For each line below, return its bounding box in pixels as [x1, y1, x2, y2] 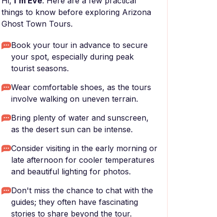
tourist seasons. [11, 63, 69, 73]
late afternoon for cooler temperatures [11, 155, 155, 165]
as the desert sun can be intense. [11, 124, 133, 134]
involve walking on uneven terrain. [11, 94, 138, 104]
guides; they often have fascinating [11, 197, 138, 207]
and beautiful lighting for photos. [11, 167, 131, 176]
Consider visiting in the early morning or [11, 143, 157, 153]
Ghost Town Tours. [1, 19, 73, 29]
